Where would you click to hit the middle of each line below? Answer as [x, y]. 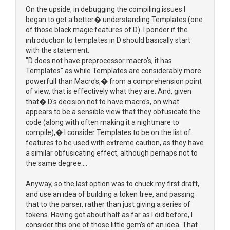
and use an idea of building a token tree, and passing [110, 194]
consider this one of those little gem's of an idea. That [112, 225]
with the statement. [57, 50]
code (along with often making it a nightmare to [102, 122]
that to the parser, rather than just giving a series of [108, 204]
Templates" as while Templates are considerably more [113, 71]
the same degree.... [56, 163]
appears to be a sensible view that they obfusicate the [113, 112]
